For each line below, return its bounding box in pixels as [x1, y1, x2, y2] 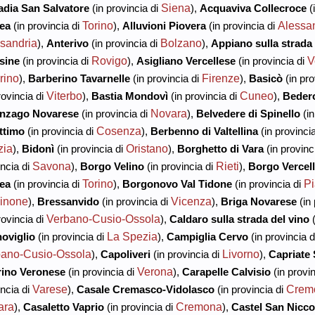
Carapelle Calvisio [181, 265, 271, 278]
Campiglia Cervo [166, 230, 248, 243]
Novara [150, 106, 187, 120]
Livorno [221, 247, 259, 260]
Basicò [248, 72, 283, 84]
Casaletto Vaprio [22, 300, 104, 313]
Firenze [201, 71, 240, 84]
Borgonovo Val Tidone [122, 177, 232, 190]
